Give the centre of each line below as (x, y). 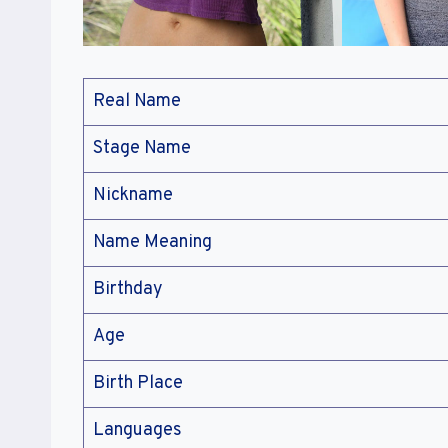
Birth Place (138, 384)
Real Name (137, 102)
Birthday (128, 290)
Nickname (133, 196)
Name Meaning (152, 243)
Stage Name (142, 149)
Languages (137, 431)
